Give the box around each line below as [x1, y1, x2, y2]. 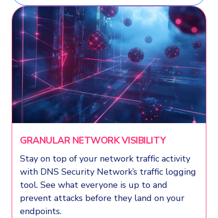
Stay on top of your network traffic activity [20, 152, 190, 164]
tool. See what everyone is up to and [20, 179, 167, 191]
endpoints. [20, 205, 61, 217]
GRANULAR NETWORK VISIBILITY [20, 134, 166, 147]
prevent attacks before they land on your [20, 192, 184, 204]
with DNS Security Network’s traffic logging [20, 165, 196, 178]
